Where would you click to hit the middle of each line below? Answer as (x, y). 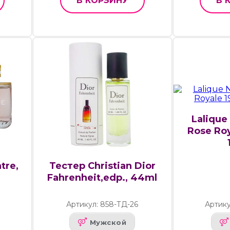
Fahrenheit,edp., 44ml (102, 178)
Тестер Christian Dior (102, 166)
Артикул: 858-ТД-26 (102, 205)
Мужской (108, 222)
